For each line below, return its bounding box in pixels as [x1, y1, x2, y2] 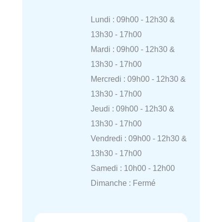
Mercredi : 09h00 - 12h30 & [90, 74, 186, 83]
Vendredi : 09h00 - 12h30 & [90, 134, 187, 143]
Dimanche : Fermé [90, 178, 156, 187]
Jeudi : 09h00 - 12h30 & [90, 104, 174, 113]
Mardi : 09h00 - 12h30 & [90, 45, 175, 54]
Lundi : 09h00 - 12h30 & [90, 15, 175, 24]
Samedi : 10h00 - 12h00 [90, 164, 175, 172]
